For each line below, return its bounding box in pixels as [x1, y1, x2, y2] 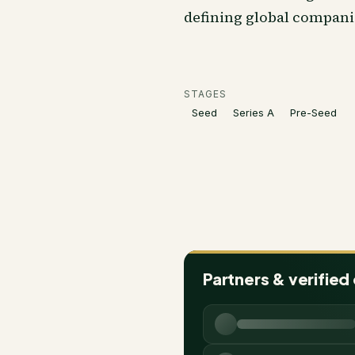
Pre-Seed [290, 106, 337, 119]
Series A [233, 106, 274, 119]
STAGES [184, 88, 227, 100]
